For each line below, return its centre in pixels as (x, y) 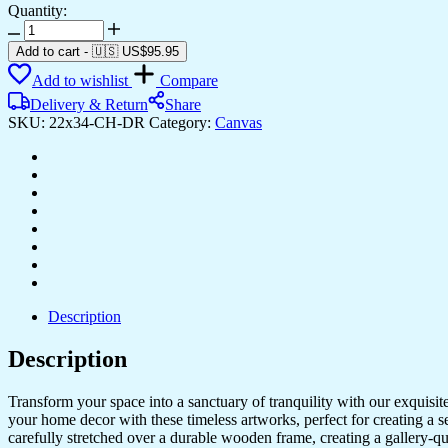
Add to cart (48, 51)
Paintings (52, 63)
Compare (189, 80)
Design (45, 171)
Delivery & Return (89, 104)
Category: (182, 122)
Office (43, 153)
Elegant (47, 27)
